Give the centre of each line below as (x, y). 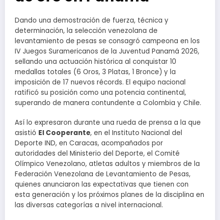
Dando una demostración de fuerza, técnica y (92, 20)
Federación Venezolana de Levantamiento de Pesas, (103, 174)
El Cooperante (64, 133)
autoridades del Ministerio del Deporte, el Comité (97, 154)
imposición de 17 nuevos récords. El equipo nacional (100, 82)
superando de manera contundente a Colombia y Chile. (108, 103)
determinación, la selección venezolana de (86, 31)
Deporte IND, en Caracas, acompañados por (89, 143)
